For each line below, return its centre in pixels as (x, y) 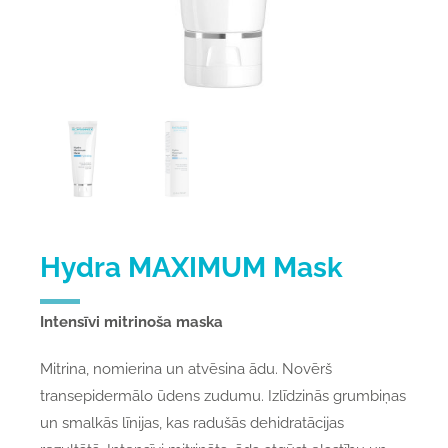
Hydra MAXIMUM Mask (191, 268)
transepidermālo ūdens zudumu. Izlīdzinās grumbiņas (222, 396)
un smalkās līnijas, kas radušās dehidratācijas (191, 423)
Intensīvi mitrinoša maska (131, 322)
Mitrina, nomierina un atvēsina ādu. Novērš (185, 369)
